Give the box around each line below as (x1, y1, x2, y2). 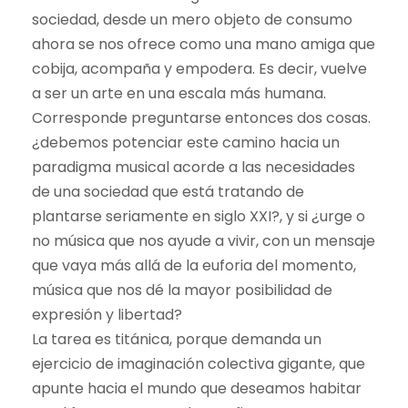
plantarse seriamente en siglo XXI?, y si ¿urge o (32, 205, 365, 227)
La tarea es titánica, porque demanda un (32, 328, 321, 350)
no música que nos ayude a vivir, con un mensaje (32, 229, 375, 251)
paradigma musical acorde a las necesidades (32, 156, 355, 178)
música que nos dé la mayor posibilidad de (32, 279, 332, 301)
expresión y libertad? (32, 303, 182, 325)
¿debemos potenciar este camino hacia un (32, 131, 340, 153)
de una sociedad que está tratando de (32, 180, 304, 202)
